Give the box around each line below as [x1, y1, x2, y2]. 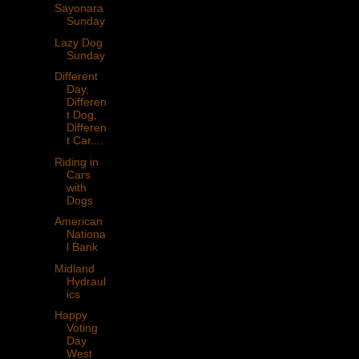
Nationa [66, 228, 106, 241]
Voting [66, 321, 98, 335]
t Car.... [66, 134, 103, 147]
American [54, 215, 103, 228]
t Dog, [66, 108, 97, 122]
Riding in [54, 155, 99, 168]
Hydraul [66, 274, 106, 288]
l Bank [66, 240, 98, 254]
